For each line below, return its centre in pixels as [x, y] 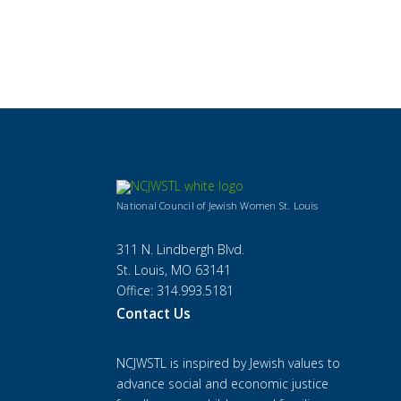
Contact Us [154, 313]
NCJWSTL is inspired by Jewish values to [229, 363]
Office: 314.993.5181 [175, 290]
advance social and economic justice [223, 383]
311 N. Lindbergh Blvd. [181, 249]
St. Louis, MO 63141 [174, 269]
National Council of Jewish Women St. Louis [218, 205]
